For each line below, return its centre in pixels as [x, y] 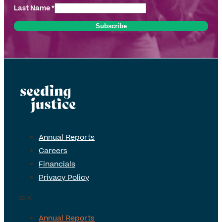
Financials [57, 164]
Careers [53, 151]
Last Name [33, 8]
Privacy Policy [64, 178]
